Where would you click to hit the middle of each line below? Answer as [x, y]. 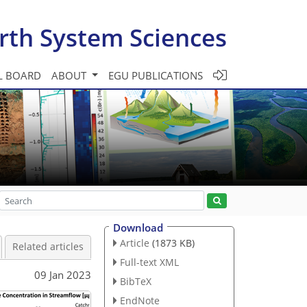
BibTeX [135, 281]
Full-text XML [149, 262]
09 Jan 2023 [63, 274]
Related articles [48, 247]
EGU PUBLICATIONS [156, 75]
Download [138, 228]
